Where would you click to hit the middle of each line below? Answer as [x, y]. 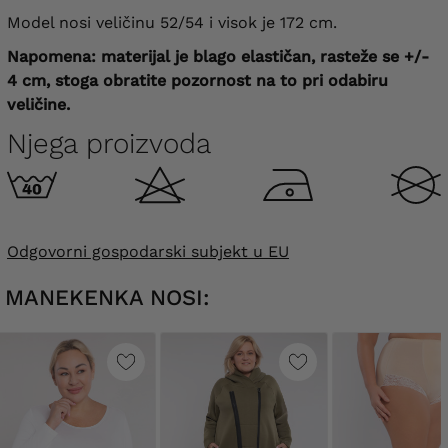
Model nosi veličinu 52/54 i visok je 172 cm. [172, 22]
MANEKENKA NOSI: [107, 297]
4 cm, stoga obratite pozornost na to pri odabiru [197, 80]
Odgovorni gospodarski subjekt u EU [148, 251]
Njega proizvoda [109, 143]
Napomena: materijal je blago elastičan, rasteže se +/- [218, 56]
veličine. [38, 104]
